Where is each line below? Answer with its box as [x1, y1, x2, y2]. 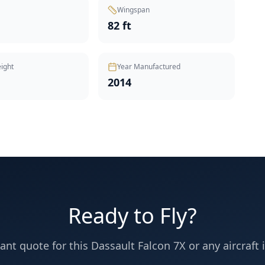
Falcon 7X [138, 238, 186, 253]
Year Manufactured [117, 62, 181, 72]
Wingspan [117, 5, 150, 15]
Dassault [91, 238, 135, 253]
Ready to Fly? [68, 201, 197, 230]
